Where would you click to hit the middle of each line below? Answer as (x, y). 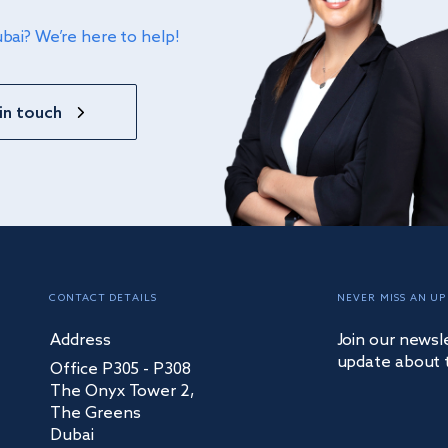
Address (81, 340)
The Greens (95, 413)
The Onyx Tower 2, (122, 391)
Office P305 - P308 (120, 369)
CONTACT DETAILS (103, 297)
